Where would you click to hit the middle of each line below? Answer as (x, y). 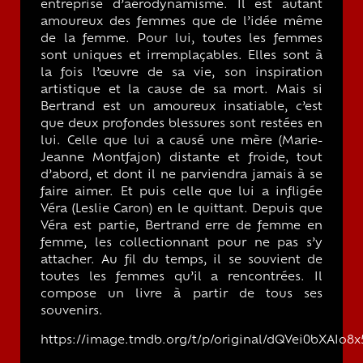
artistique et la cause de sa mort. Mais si (181, 91)
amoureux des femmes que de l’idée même (181, 23)
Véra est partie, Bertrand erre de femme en (181, 227)
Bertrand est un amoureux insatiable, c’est (181, 108)
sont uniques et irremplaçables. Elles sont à (181, 57)
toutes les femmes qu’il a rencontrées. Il (181, 278)
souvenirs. (72, 312)
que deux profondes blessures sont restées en (181, 125)
